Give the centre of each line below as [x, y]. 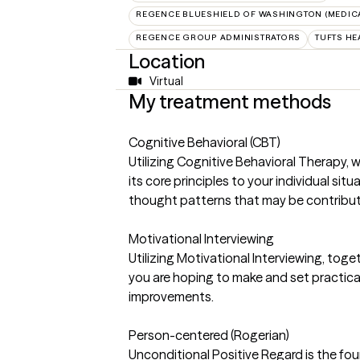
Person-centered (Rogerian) [209, 335]
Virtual [166, 81]
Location [167, 61]
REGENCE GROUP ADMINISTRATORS [218, 37]
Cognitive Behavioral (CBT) [205, 142]
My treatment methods [230, 102]
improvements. [171, 297]
